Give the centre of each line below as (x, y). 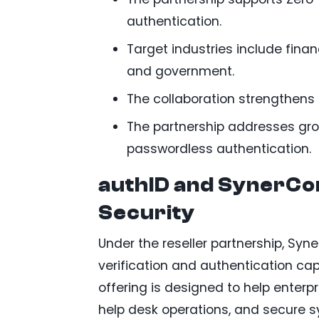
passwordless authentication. (219, 148)
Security (147, 213)
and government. (181, 71)
